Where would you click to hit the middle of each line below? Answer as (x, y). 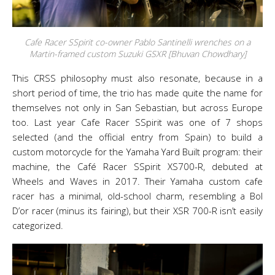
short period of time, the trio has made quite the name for (137, 93)
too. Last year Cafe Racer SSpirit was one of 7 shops (137, 122)
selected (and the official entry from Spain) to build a (137, 137)
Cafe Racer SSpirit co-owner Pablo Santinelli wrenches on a (137, 42)
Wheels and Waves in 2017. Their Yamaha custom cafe (137, 181)
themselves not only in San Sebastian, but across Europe (137, 107)
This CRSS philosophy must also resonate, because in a (137, 78)
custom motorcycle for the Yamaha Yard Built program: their (137, 152)
